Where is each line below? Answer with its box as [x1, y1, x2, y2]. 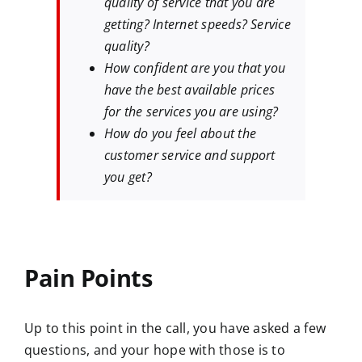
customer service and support [104, 146, 276, 165]
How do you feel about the [104, 124, 257, 143]
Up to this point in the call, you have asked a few [24, 319, 326, 338]
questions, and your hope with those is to [24, 341, 285, 360]
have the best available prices [104, 81, 276, 99]
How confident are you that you [104, 59, 286, 78]
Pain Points [24, 262, 153, 294]
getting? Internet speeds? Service [104, 15, 291, 34]
